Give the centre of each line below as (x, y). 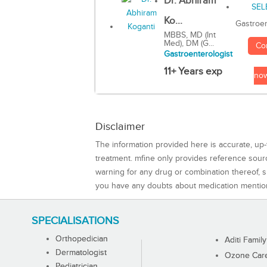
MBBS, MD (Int (190, 35)
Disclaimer (120, 126)
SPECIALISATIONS (75, 221)
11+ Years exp (193, 72)
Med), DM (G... (189, 44)
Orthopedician (81, 239)
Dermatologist (81, 252)
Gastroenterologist (198, 55)
